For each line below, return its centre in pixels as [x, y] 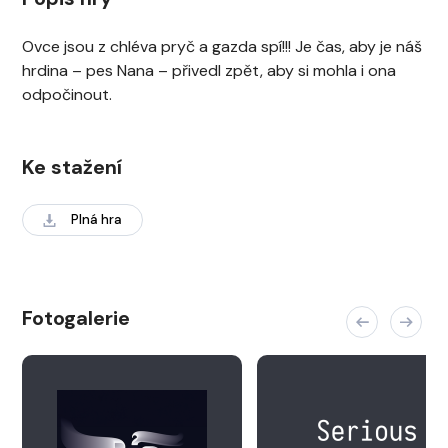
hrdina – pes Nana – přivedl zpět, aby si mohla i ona [209, 70]
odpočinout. [67, 94]
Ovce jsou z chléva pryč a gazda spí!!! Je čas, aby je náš [222, 46]
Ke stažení [72, 167]
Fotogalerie [76, 318]
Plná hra [96, 219]
